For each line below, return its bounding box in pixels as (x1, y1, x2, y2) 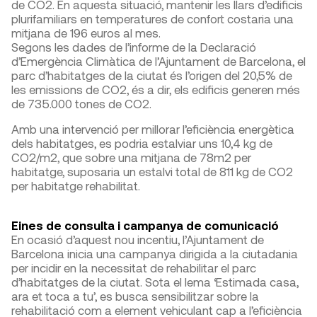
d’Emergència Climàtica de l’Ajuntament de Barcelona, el (11, 54, 306, 68)
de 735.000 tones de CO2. (11, 96, 151, 110)
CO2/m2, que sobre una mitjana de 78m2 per (11, 150, 251, 164)
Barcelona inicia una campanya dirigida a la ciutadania (11, 246, 298, 260)
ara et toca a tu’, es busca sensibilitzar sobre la (11, 289, 259, 303)
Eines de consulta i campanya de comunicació (11, 218, 279, 232)
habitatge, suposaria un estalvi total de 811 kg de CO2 (11, 164, 293, 178)
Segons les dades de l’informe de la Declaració (11, 40, 256, 54)
